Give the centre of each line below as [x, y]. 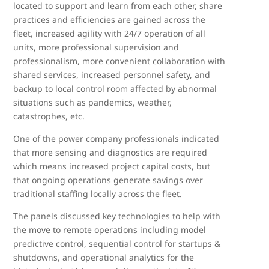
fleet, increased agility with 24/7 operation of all [110, 34]
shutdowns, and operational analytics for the [104, 258]
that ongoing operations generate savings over [108, 180]
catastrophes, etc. [49, 116]
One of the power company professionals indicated [116, 139]
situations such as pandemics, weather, [93, 103]
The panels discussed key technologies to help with [117, 216]
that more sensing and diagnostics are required [110, 153]
